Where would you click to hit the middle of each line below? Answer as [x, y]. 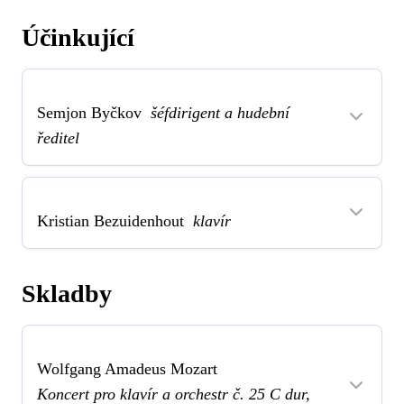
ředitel [58, 138]
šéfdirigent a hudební [220, 112]
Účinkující [78, 37]
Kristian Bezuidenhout [115, 220]
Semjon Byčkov [94, 112]
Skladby [67, 293]
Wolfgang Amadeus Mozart [127, 368]
